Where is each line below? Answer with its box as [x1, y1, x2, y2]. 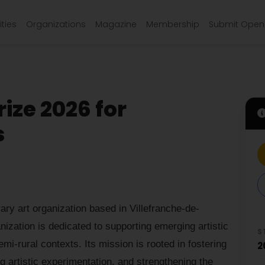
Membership [146, 18, 199, 30]
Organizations [26, 18, 86, 30]
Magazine [95, 18, 137, 30]
